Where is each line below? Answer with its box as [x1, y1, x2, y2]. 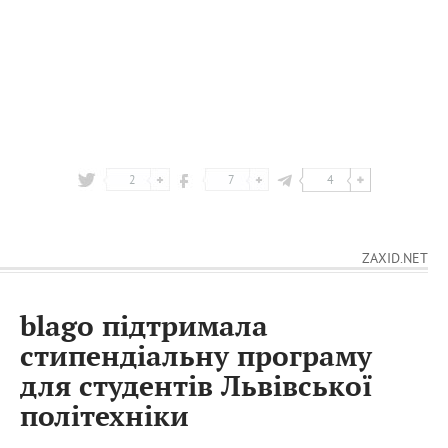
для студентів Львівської [20, 370, 373, 405]
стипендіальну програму [20, 340, 372, 375]
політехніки [20, 400, 189, 435]
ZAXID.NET [362, 248, 428, 267]
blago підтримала [20, 310, 268, 345]
